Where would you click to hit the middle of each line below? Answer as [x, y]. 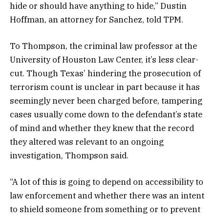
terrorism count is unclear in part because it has [105, 87]
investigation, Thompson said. [70, 156]
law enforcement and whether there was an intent [107, 196]
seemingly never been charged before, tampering [106, 101]
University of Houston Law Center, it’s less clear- [104, 60]
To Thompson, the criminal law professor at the [103, 46]
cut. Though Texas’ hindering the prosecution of [105, 74]
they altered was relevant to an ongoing [87, 142]
